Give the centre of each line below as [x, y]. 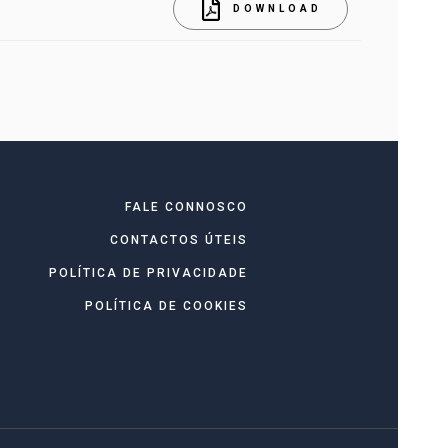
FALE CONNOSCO [186, 207]
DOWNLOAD [277, 8]
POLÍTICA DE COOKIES [166, 306]
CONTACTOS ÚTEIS [179, 240]
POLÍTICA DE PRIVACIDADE [148, 273]
